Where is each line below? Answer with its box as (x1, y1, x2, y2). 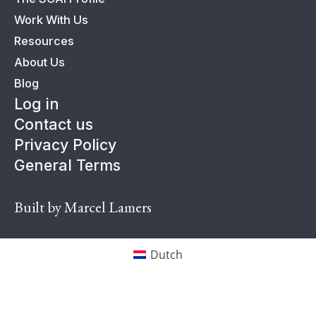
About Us (14, 55, 65, 69)
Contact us (14, 115, 93, 133)
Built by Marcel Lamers (14, 197, 152, 217)
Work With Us (14, 13, 88, 27)
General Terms (14, 156, 121, 174)
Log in (14, 95, 59, 113)
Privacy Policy (14, 135, 116, 154)
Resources (14, 34, 74, 48)
